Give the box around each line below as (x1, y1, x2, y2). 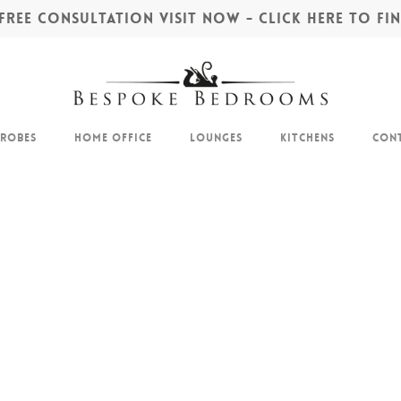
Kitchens (279, 131, 335, 145)
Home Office (73, 131, 152, 145)
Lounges (189, 131, 243, 145)
